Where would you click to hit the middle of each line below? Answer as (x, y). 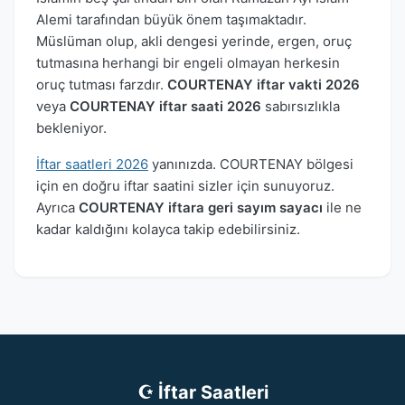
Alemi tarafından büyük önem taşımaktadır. (171, 19)
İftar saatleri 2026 (92, 164)
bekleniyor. (71, 127)
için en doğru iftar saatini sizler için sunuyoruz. (185, 185)
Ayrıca (57, 207)
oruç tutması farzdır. (102, 84)
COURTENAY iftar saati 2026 (165, 106)
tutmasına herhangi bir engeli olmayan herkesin (188, 62)
